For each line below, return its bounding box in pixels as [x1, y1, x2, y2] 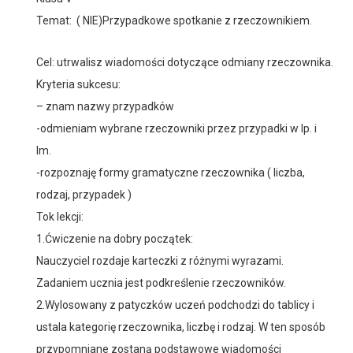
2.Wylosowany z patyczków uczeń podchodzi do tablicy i [36, 299, 314, 311]
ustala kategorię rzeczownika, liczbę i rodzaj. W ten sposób [36, 321, 325, 333]
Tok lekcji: [36, 210, 84, 223]
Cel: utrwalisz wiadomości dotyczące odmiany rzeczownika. [36, 56, 333, 69]
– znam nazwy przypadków [36, 100, 174, 113]
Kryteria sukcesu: [36, 78, 121, 91]
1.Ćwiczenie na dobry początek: [36, 232, 193, 245]
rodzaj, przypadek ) [36, 188, 132, 201]
